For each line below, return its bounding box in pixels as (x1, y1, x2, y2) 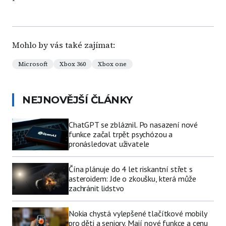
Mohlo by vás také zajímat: (12, 39, 115, 50)
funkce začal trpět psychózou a (69, 129, 173, 140)
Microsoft (18, 60, 47, 68)
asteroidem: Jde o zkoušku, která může (69, 174, 197, 184)
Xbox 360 (60, 60, 86, 68)
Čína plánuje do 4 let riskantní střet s (69, 164, 193, 175)
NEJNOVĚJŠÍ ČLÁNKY (22, 94, 133, 106)
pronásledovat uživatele (69, 139, 150, 149)
